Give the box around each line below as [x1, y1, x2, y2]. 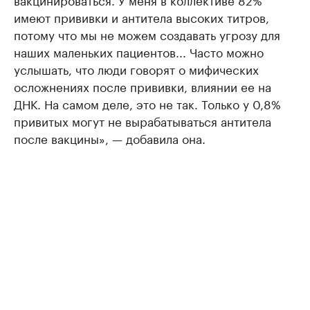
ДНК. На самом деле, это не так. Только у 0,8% [14, 94, 281, 113]
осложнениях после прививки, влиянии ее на [14, 77, 271, 95]
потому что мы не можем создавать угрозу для [14, 25, 280, 44]
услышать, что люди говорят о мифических [14, 60, 259, 78]
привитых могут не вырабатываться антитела [14, 111, 271, 130]
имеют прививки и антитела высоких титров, [14, 8, 269, 26]
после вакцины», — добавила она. [14, 129, 206, 147]
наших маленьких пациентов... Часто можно [14, 42, 264, 61]
